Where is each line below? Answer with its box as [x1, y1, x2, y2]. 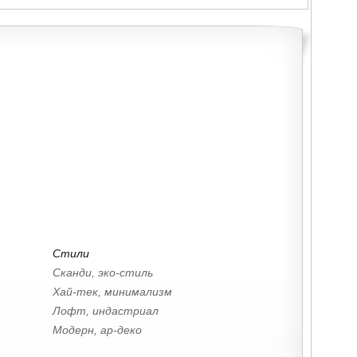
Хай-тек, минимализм [49, 285, 172, 299]
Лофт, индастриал [49, 304, 159, 318]
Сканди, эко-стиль [49, 266, 153, 280]
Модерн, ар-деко [49, 324, 142, 337]
